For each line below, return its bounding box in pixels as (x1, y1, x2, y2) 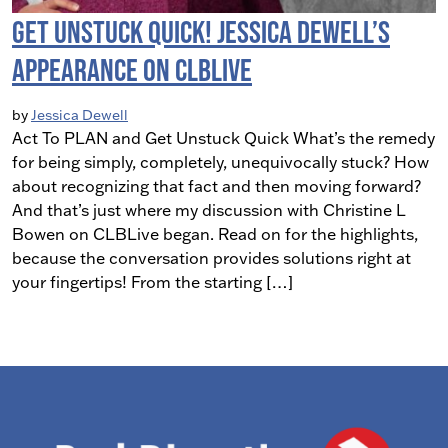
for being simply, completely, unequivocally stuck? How (12, 151, 429, 172)
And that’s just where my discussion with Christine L (12, 199, 406, 220)
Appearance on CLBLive (12, 51, 252, 87)
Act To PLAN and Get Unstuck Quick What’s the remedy (12, 127, 435, 148)
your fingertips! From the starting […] (12, 271, 293, 292)
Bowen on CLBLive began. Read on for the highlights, (12, 223, 418, 244)
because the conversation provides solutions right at (12, 247, 411, 268)
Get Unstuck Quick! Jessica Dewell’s (12, 13, 390, 49)
